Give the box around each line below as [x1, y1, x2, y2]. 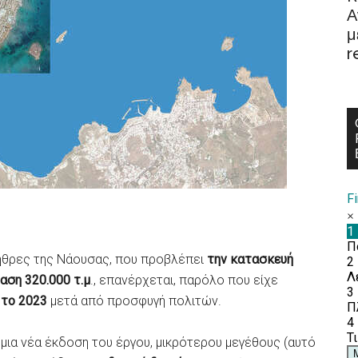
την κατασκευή [207, 252, 293, 267]
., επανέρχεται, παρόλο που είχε [90, 272, 278, 288]
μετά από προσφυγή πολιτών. [50, 293, 221, 308]
